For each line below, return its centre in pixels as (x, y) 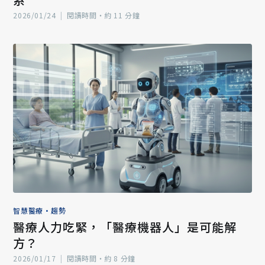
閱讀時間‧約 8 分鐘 (100, 258)
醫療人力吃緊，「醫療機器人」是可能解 (125, 227)
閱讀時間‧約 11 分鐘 (102, 15)
